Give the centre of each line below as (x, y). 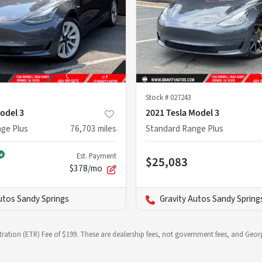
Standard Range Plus (185, 129)
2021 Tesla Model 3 (182, 113)
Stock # (158, 98)
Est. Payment (96, 156)
